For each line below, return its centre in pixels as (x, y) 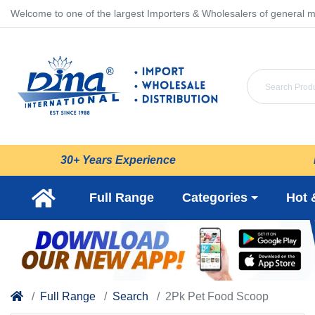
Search (130, 297)
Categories (214, 198)
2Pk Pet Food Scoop (217, 297)
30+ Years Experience (118, 160)
